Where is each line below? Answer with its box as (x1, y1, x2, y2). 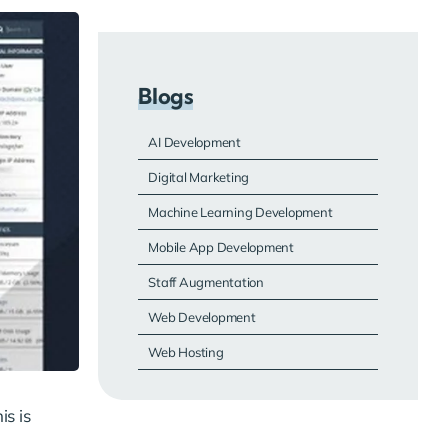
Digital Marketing (148, 169, 250, 185)
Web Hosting (148, 344, 224, 360)
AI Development (148, 134, 241, 150)
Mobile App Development (148, 239, 294, 255)
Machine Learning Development (148, 204, 333, 220)
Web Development (148, 309, 256, 325)
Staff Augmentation (148, 274, 264, 290)
